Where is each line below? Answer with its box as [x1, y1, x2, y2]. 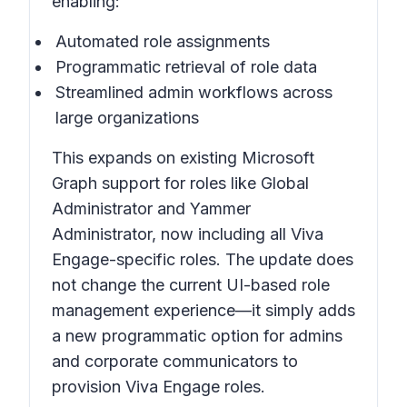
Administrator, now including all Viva [52, 224, 323, 243]
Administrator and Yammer [52, 199, 251, 218]
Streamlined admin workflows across [55, 83, 333, 102]
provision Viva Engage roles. [52, 377, 265, 396]
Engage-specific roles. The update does [52, 250, 353, 269]
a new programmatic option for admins [52, 326, 342, 345]
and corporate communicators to [52, 352, 298, 371]
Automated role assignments [55, 32, 270, 51]
